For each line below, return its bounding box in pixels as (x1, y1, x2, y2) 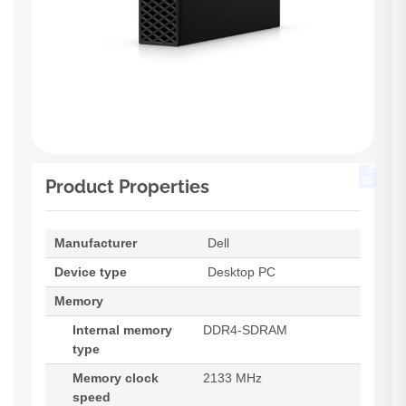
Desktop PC (208, 265, 275, 279)
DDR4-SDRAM (203, 323, 287, 337)
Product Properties (45, 176, 209, 198)
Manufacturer (54, 236, 137, 250)
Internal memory (72, 323, 172, 337)
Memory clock (72, 371, 159, 385)
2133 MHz (203, 371, 262, 385)
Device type (54, 265, 127, 279)
